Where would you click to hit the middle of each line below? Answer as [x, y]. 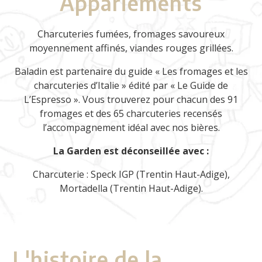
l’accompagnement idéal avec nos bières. [131, 127]
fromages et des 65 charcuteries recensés [131, 113]
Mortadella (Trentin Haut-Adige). [131, 188]
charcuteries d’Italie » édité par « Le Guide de [131, 85]
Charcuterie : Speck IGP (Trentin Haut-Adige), [131, 174]
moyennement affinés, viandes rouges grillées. [131, 48]
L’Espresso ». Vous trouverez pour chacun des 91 [131, 99]
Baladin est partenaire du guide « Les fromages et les [131, 71]
